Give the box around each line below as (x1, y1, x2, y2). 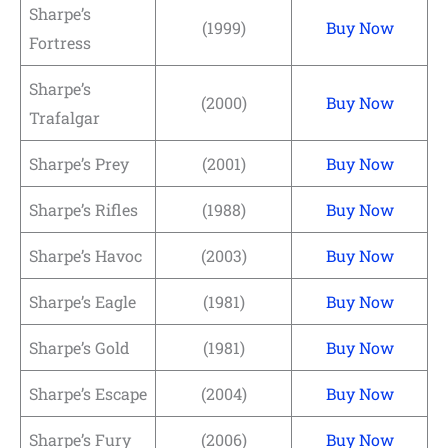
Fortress (29, 31, 91, 53)
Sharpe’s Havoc (29, 244, 142, 266)
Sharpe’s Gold (29, 336, 130, 358)
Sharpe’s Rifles (29, 198, 138, 220)
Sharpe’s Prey (29, 152, 129, 174)
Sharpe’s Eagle (29, 290, 136, 312)
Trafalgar (29, 106, 100, 128)
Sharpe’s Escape (29, 382, 147, 404)
